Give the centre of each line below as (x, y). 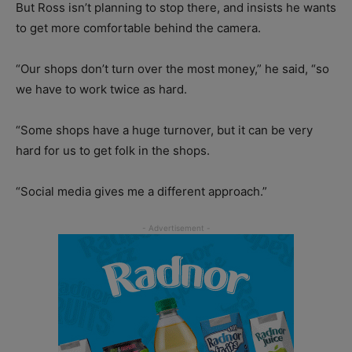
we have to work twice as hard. (101, 89)
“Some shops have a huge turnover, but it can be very (164, 130)
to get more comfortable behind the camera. (138, 27)
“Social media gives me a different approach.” (141, 191)
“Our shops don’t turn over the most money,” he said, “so (172, 68)
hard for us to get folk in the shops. (113, 150)
